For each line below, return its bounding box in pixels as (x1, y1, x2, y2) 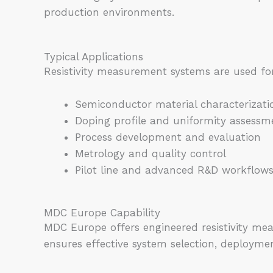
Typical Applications (44, 50, 143, 63)
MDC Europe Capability (44, 207, 160, 219)
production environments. (44, 6, 174, 19)
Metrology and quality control (75, 147, 226, 160)
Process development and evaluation (75, 130, 261, 143)
